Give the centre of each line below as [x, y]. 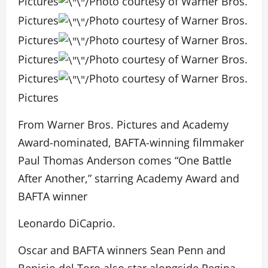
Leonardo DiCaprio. [67, 223]
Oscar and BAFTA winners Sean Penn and [122, 250]
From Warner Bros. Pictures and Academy [123, 125]
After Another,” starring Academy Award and [129, 179]
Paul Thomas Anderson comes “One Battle [125, 161]
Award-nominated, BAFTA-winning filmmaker [131, 143]
